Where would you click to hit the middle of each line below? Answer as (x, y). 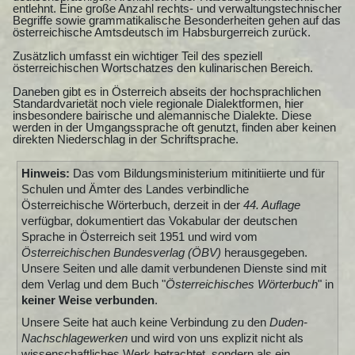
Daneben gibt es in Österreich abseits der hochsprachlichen (167, 91)
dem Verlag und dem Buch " (93, 284)
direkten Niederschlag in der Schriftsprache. (126, 139)
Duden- (288, 322)
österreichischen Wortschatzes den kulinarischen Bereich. (163, 67)
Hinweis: (45, 173)
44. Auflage (271, 204)
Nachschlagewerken (74, 338)
